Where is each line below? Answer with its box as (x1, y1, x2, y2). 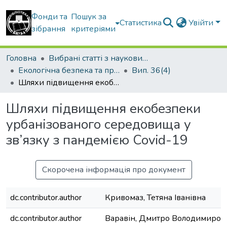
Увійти (188, 17, 216, 28)
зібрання (31, 23, 65, 34)
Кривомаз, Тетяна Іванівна (105, 192, 206, 203)
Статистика (120, 17, 162, 28)
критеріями (71, 23, 116, 34)
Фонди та (31, 11, 67, 22)
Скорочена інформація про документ (42, 164, 185, 175)
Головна (6, 53, 36, 64)
